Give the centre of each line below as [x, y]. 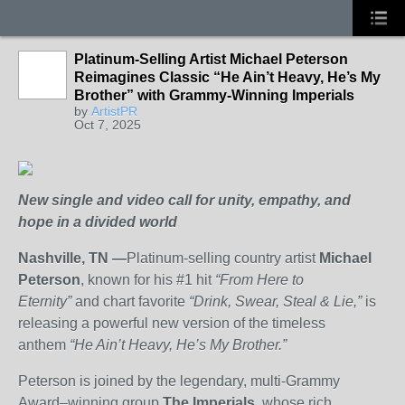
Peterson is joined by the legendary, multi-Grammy [179, 381]
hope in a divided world [98, 222]
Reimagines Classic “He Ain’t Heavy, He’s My [227, 77]
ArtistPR [114, 111]
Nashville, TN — [72, 258]
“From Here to [259, 280]
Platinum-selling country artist [221, 258]
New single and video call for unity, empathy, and [184, 200]
